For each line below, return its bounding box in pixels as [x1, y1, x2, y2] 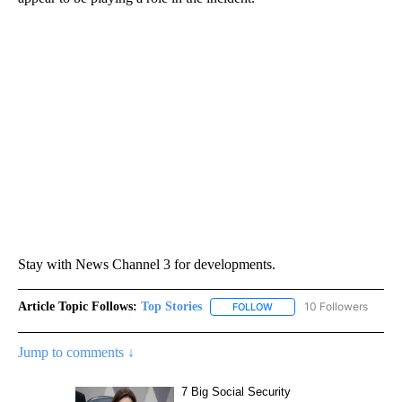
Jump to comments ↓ [18, 345, 135, 361]
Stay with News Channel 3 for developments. [18, 257, 275, 273]
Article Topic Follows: [18, 300, 137, 314]
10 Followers [304, 300, 368, 314]
